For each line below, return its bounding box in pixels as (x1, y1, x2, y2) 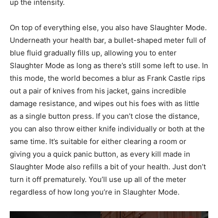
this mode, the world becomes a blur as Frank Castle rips (10, 73, 205, 83)
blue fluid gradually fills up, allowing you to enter (10, 48, 177, 57)
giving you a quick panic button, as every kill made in (10, 149, 190, 159)
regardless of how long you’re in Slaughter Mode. (10, 187, 180, 197)
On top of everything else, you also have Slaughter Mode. (10, 22, 207, 32)
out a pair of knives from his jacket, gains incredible (10, 86, 186, 95)
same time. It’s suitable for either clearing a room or (10, 136, 186, 146)
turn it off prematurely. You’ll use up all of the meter (10, 174, 186, 184)
